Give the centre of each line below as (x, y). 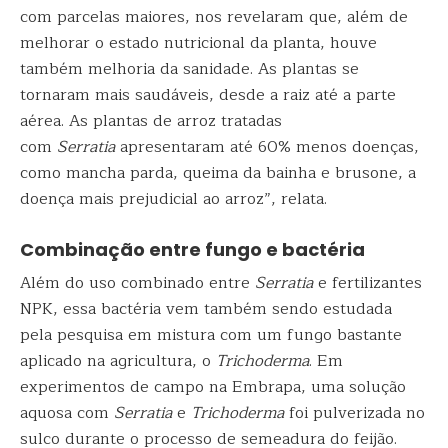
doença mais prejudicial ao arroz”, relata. (173, 199)
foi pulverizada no (354, 413)
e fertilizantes (367, 283)
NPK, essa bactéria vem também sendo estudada (206, 309)
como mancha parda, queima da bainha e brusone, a (218, 173)
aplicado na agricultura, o (118, 361)
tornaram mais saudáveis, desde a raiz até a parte (208, 95)
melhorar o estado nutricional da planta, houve (198, 43)
